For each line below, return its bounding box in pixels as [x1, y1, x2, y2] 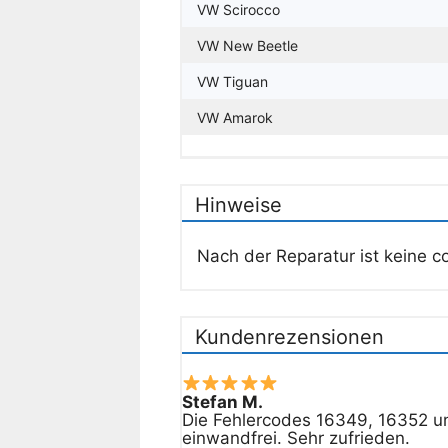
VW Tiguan [196, 72, 268, 90]
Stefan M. [181, 391, 263, 412]
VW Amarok [196, 108, 273, 126]
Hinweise [194, 192, 282, 217]
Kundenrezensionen [194, 325, 384, 350]
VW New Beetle [196, 36, 298, 54]
